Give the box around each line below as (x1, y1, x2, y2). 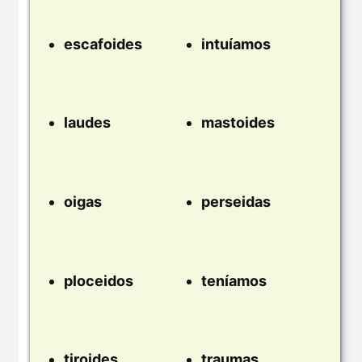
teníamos (201, 271, 267, 289)
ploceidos (64, 271, 133, 289)
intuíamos (201, 35, 271, 53)
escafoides (64, 35, 142, 53)
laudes (64, 114, 111, 132)
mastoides (201, 114, 275, 132)
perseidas (201, 193, 271, 210)
